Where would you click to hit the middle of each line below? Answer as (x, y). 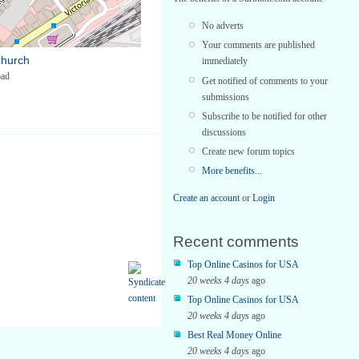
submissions (226, 97)
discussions (224, 132)
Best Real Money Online (234, 335)
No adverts (223, 26)
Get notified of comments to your (265, 81)
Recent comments (236, 241)
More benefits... (232, 171)
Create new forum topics (248, 151)
